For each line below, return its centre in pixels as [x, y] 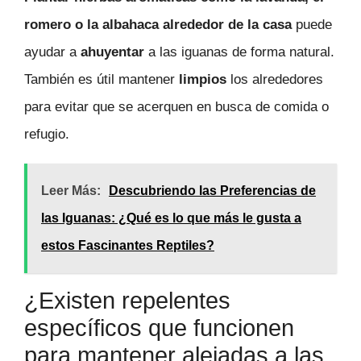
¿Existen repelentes [127, 300]
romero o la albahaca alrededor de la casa [158, 25]
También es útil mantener [102, 80]
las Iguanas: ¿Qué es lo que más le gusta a [171, 218]
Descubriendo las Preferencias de [212, 190]
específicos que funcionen [159, 328]
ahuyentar [112, 52]
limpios [203, 80]
